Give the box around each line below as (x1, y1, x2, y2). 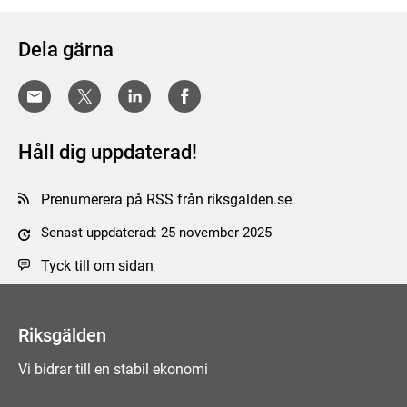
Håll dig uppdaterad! (18, 141, 197, 164)
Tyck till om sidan (41, 257, 154, 275)
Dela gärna (18, 38, 114, 61)
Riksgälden (18, 324, 106, 347)
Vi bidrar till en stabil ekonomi (18, 361, 208, 379)
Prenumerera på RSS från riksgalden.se (41, 191, 292, 209)
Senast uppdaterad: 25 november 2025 (41, 224, 272, 242)
